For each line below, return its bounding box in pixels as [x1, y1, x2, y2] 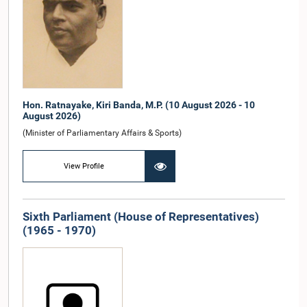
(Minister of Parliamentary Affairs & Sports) [23, 128, 182, 138]
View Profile [64, 161, 105, 171]
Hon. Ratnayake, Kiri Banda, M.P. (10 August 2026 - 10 [23, 99, 255, 111]
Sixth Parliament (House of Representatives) [23, 210, 259, 224]
